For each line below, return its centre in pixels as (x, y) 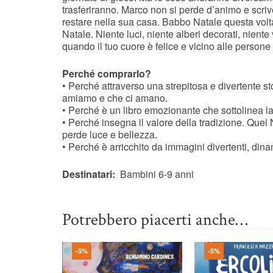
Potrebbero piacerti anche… (155, 219)
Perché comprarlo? (107, 73)
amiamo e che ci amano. (115, 97)
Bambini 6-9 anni (156, 174)
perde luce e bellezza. (110, 134)
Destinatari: (90, 174)
